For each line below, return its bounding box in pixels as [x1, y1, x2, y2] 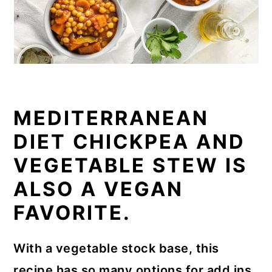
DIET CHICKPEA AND [13, 130, 246, 154]
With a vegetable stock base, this [13, 241, 219, 256]
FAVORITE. [13, 201, 132, 225]
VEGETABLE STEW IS [13, 154, 248, 177]
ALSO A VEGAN [13, 177, 184, 201]
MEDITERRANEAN [13, 106, 209, 130]
